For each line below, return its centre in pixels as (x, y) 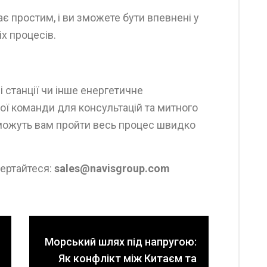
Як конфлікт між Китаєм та (128, 258)
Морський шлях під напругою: (121, 242)
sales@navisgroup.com (112, 168)
